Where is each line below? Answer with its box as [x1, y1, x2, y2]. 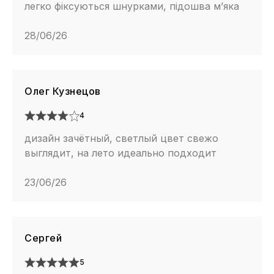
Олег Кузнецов [24, 85, 101, 98]
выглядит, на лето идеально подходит [24, 147, 217, 160]
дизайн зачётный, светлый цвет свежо [24, 132, 218, 145]
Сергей [24, 232, 62, 245]
